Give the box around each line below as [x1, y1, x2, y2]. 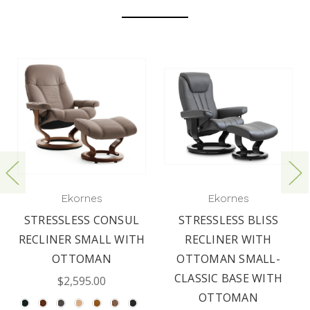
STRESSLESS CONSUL [24, 212, 140, 228]
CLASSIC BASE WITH [174, 271, 283, 286]
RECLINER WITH [185, 232, 272, 248]
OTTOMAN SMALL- [176, 251, 280, 267]
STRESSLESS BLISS [179, 212, 278, 228]
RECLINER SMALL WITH [18, 232, 145, 248]
